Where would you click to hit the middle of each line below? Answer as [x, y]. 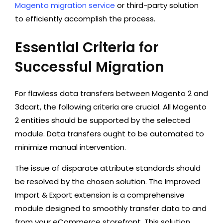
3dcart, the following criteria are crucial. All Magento [111, 107]
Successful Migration [90, 67]
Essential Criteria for [87, 48]
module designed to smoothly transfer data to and [111, 208]
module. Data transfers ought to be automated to [110, 134]
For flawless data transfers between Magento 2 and [111, 93]
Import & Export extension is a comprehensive [100, 195]
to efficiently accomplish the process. [85, 19]
